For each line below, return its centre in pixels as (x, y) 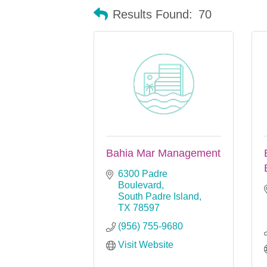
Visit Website (146, 244)
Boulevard (140, 185)
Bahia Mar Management (163, 153)
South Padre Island (159, 196)
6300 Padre (143, 173)
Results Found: (153, 15)
